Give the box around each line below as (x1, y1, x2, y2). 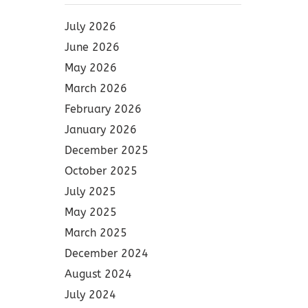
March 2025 (64, 226, 127, 239)
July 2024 (64, 288, 116, 301)
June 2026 (64, 41, 120, 54)
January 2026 (64, 123, 137, 136)
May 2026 (64, 61, 117, 74)
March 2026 (64, 82, 127, 95)
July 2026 (64, 20, 116, 33)
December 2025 (64, 144, 148, 157)
